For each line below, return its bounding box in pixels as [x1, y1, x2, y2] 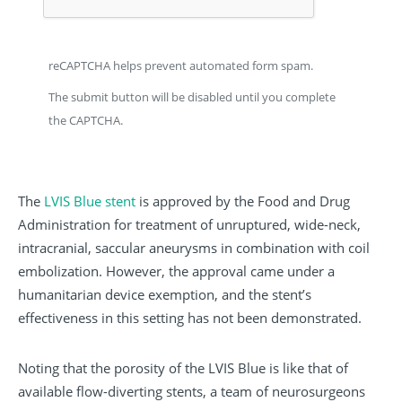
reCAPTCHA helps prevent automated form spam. [48, 57, 313, 74]
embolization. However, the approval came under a [18, 262, 335, 281]
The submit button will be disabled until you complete [48, 89, 336, 106]
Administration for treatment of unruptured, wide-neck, [18, 215, 361, 234]
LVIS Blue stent [44, 192, 135, 211]
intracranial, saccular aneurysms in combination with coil [18, 239, 370, 258]
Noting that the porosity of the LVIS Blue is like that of [18, 359, 348, 378]
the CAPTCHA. [48, 112, 123, 129]
